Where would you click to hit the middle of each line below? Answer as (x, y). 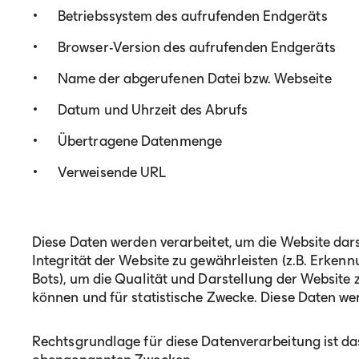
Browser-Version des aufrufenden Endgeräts (197, 47)
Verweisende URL (112, 172)
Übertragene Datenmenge (140, 141)
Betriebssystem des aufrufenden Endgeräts (193, 16)
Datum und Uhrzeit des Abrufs (153, 110)
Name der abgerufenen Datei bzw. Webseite (195, 79)
